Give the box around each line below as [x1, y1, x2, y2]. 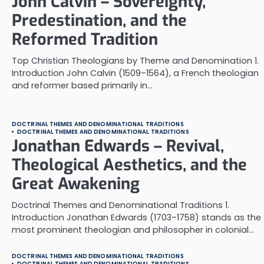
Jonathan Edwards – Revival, [12, 136, 224, 157]
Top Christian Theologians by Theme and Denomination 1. [12, 55, 259, 67]
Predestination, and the [12, 10, 187, 31]
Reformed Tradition [12, 29, 158, 50]
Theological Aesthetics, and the [12, 154, 247, 176]
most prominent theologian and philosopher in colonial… [12, 224, 254, 236]
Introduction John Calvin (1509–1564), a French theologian [12, 67, 259, 79]
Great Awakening [12, 173, 140, 194]
